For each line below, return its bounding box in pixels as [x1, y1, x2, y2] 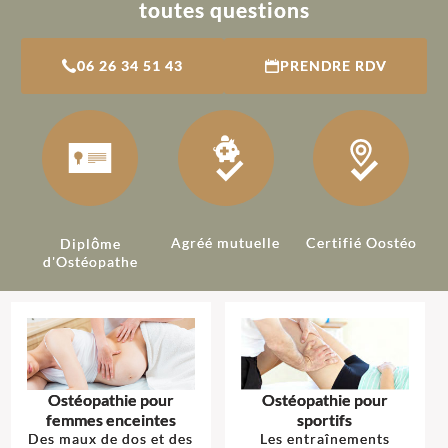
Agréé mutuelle [171, 234, 281, 251]
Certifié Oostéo [305, 234, 417, 251]
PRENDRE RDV [279, 57, 387, 74]
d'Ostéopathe [42, 253, 138, 270]
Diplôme [59, 235, 121, 252]
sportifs [297, 409, 352, 429]
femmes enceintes [45, 409, 176, 429]
